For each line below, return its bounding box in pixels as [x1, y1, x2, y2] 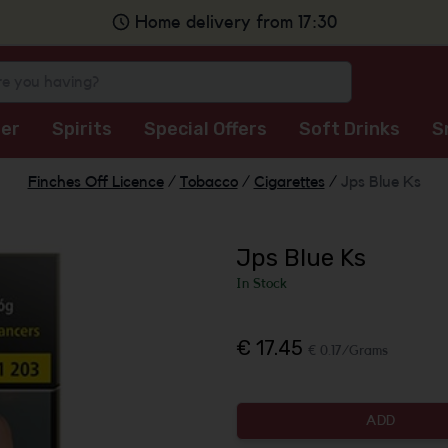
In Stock [236, 277, 287, 291]
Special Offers [143, 118, 267, 140]
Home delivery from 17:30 [135, 13, 337, 31]
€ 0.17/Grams [308, 344, 388, 358]
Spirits [51, 118, 112, 140]
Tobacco [179, 174, 238, 190]
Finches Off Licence [27, 174, 164, 190]
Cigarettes [253, 174, 325, 190]
